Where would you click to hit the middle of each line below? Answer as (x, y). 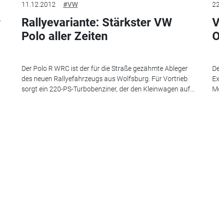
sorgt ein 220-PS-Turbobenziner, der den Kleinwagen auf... (108, 89)
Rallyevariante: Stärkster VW (97, 22)
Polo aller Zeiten (65, 36)
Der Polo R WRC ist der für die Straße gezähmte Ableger (105, 69)
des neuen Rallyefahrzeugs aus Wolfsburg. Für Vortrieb (105, 79)
